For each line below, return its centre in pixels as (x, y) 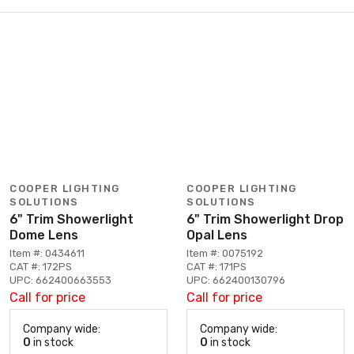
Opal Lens (217, 235)
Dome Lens (44, 235)
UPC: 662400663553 (60, 280)
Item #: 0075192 (225, 253)
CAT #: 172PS (41, 266)
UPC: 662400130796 (236, 280)
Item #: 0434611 (47, 253)
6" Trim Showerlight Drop (265, 219)
